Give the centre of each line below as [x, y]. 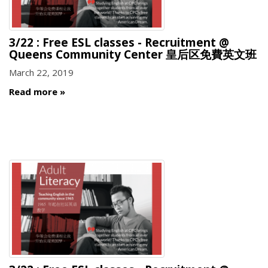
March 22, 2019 [41, 73]
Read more [33, 91]
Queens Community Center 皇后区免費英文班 [133, 54]
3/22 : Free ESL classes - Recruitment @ [119, 42]
